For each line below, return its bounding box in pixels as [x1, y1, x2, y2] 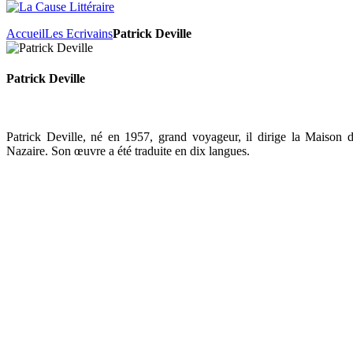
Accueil [6, 27, 45, 40]
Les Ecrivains [45, 27, 113, 40]
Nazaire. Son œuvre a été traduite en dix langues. [6, 143, 250, 158]
